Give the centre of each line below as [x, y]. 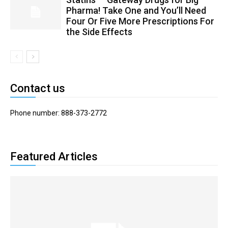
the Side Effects [99, 32]
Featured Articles [54, 156]
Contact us [38, 88]
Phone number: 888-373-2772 [59, 113]
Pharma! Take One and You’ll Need [136, 10]
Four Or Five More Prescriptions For [140, 21]
